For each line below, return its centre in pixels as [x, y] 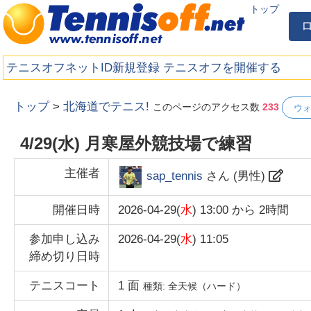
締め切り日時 [64, 257]
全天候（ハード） [207, 286]
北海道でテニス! [107, 107]
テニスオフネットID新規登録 [83, 67]
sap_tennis [175, 176]
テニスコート [64, 286]
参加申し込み [64, 239]
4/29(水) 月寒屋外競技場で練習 [136, 143]
